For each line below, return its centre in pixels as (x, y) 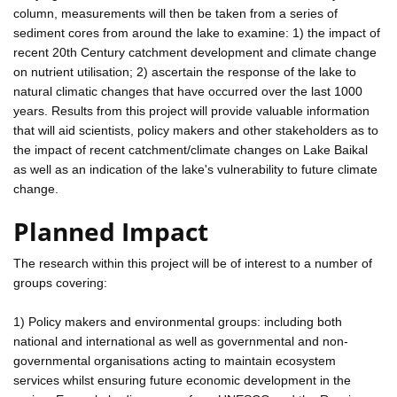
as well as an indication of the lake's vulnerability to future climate (195, 169)
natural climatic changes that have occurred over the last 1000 (188, 91)
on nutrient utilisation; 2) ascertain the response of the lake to (185, 71)
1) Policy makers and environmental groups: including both (178, 321)
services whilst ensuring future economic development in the (182, 380)
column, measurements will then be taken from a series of (175, 13)
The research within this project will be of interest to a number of (193, 263)
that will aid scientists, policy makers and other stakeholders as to (196, 130)
